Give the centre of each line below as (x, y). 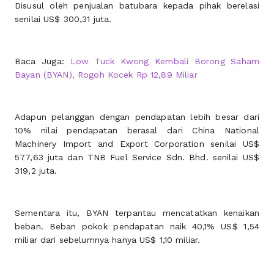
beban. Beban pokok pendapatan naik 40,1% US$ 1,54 (137, 226)
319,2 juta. (36, 171)
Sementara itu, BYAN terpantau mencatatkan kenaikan (137, 213)
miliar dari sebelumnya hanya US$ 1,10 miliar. (108, 240)
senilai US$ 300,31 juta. (63, 19)
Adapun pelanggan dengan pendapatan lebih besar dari (137, 117)
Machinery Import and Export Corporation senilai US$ (137, 144)
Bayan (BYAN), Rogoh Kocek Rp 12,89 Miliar (106, 75)
